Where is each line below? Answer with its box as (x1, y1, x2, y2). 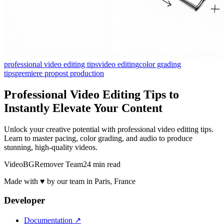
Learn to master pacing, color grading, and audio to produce (4, 133, 192, 142)
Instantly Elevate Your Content (4, 101, 162, 114)
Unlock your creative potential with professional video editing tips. (4, 124, 213, 133)
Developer (4, 195, 45, 206)
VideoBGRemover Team (4, 159, 83, 168)
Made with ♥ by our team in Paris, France (4, 176, 135, 185)
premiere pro (15, 68, 55, 77)
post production (55, 68, 104, 77)
